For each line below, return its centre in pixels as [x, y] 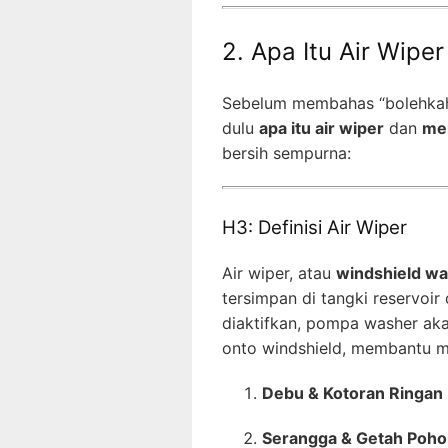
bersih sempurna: [286, 153]
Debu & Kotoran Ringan [352, 392]
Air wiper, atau [279, 272]
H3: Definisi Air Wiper [314, 228]
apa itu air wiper [321, 128]
